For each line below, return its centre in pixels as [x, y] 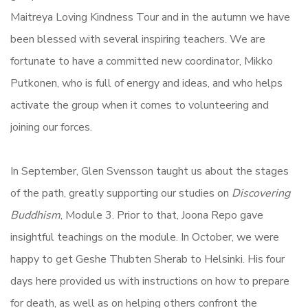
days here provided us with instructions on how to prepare [150, 281]
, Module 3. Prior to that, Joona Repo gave [162, 215]
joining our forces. [51, 127]
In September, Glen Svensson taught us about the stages [150, 171]
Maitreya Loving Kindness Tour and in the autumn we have [150, 17]
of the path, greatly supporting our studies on [120, 193]
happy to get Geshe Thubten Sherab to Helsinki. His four [147, 259]
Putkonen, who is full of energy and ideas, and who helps [146, 83]
